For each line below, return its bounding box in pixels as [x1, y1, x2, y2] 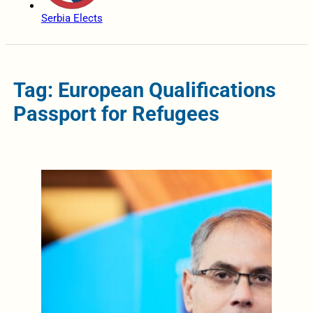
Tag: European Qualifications [13, 78, 276, 102]
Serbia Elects [41, 12, 103, 25]
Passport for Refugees [13, 101, 219, 126]
